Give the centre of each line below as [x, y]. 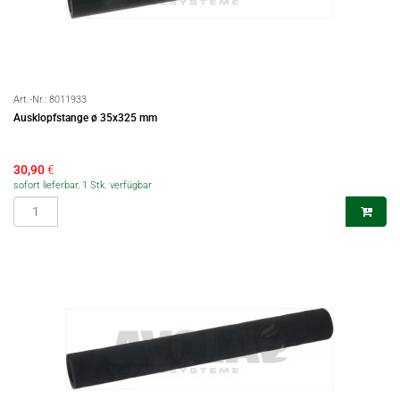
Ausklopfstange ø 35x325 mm [85, 118]
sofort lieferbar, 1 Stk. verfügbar [83, 185]
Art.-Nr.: [31, 100]
